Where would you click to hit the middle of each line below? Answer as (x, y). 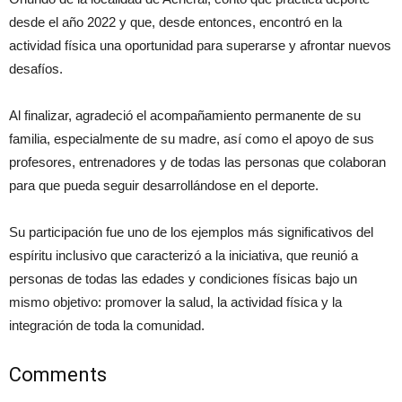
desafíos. (36, 69)
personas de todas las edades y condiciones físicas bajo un (183, 279)
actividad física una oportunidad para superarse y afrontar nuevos (200, 46)
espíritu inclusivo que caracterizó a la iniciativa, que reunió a (184, 256)
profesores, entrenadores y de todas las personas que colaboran (197, 162)
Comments (58, 375)
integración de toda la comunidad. (107, 326)
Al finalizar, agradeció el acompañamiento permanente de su (185, 116)
